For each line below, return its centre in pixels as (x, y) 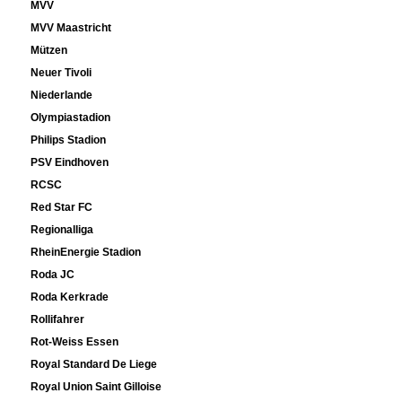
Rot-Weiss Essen (75, 342)
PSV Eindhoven (70, 163)
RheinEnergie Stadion (86, 253)
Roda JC (53, 275)
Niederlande (62, 96)
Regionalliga (62, 230)
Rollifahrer (58, 320)
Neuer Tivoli (61, 73)
